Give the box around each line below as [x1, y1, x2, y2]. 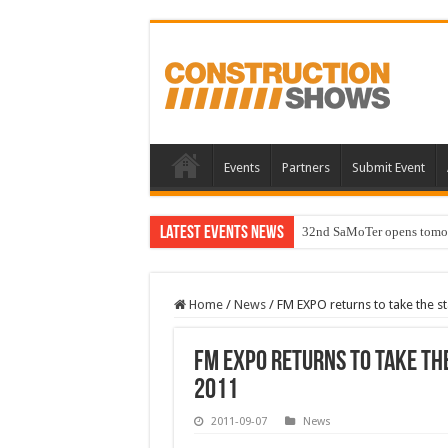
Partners [281, 160, 330, 176]
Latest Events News [159, 224, 284, 244]
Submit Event [351, 160, 425, 176]
